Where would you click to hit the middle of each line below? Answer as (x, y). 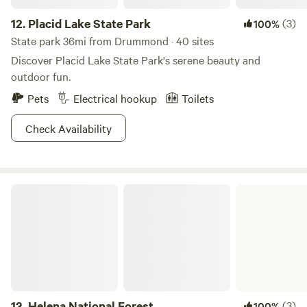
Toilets (198, 98)
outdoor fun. (41, 76)
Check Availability (69, 128)
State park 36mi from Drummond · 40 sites (112, 40)
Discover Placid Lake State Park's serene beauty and (136, 60)
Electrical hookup (115, 98)
